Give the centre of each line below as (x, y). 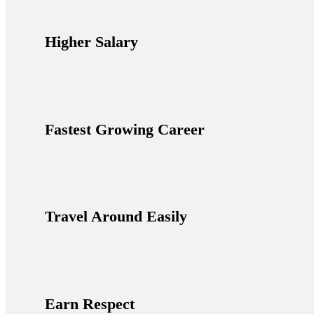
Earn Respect (90, 303)
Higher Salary (91, 42)
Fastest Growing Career (125, 129)
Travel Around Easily (116, 217)
